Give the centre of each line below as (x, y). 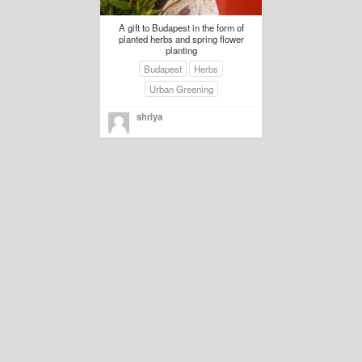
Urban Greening (181, 89)
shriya (149, 117)
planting (181, 51)
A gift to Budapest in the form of (181, 28)
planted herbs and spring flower (181, 39)
